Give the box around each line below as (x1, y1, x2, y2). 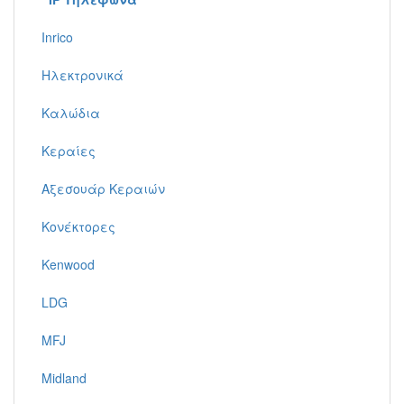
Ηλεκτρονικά (41, 66, 124, 84)
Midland (41, 369, 87, 387)
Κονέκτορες (41, 217, 115, 235)
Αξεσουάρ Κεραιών (41, 179, 165, 197)
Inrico (41, 28, 73, 46)
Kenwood (41, 255, 95, 273)
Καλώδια (41, 104, 100, 122)
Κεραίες (41, 142, 96, 160)
